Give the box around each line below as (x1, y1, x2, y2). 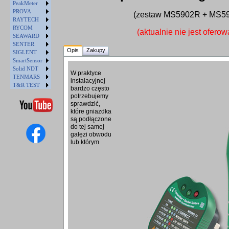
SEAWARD (13, 33, 39, 39)
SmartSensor (13, 57, 42, 63)
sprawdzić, (71, 100, 100, 108)
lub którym (71, 139, 99, 146)
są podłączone (71, 116, 111, 123)
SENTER (13, 41, 34, 47)
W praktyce (71, 70, 101, 77)
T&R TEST (13, 82, 40, 88)
